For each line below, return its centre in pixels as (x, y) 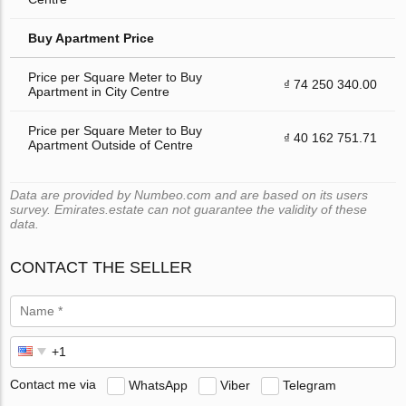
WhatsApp (159, 385)
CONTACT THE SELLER (101, 267)
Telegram (310, 385)
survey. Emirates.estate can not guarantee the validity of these (189, 209)
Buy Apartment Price (92, 38)
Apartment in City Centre (99, 91)
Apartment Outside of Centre (111, 145)
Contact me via (53, 385)
